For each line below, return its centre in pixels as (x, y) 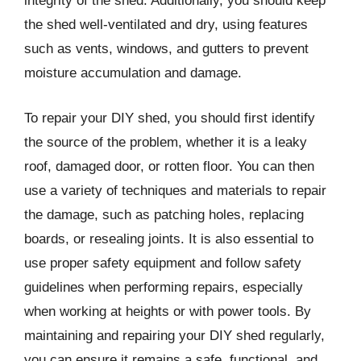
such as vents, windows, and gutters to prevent (166, 49)
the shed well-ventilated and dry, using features (166, 25)
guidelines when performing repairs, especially (164, 287)
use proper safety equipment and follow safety (163, 263)
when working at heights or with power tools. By (168, 311)
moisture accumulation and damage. (133, 73)
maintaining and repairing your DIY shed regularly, (174, 335)
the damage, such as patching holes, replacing (164, 214)
